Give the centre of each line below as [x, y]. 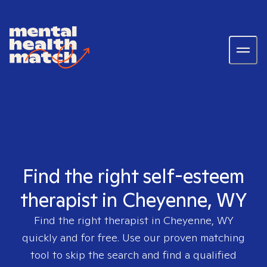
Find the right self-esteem [133, 176]
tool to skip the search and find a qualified [133, 255]
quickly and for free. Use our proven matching [133, 237]
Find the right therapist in [99, 220]
